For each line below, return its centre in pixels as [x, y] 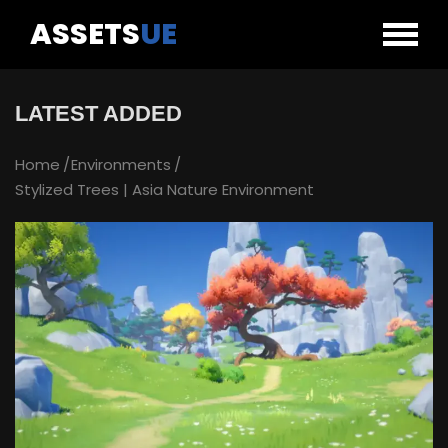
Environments [121, 164]
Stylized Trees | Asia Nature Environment [164, 189]
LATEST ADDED [98, 113]
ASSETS [85, 34]
